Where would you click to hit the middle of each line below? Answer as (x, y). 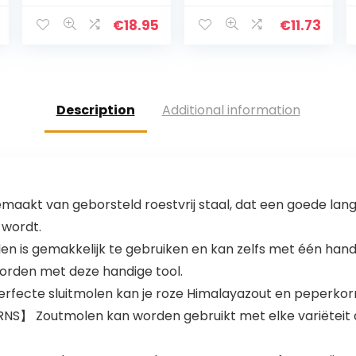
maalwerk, (231, 41)
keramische (236, 25)
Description (95, 110)
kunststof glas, (245, 57)
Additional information (231, 110)
